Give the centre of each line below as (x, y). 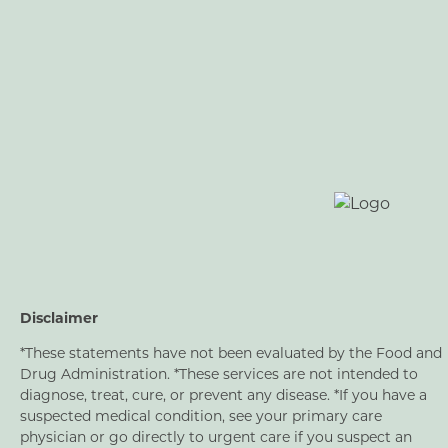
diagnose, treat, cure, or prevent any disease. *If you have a (223, 395)
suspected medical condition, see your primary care (201, 416)
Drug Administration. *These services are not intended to (219, 374)
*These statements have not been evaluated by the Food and (231, 353)
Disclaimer (59, 318)
